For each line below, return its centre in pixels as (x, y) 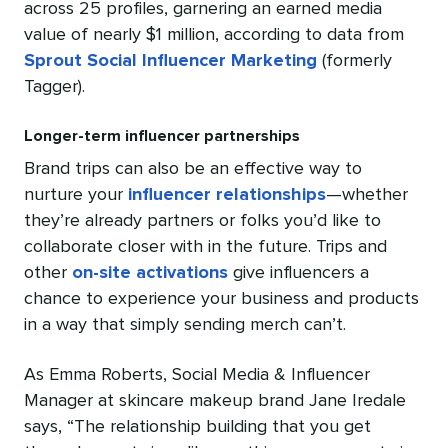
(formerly (354, 60)
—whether (367, 194)
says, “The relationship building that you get (197, 426)
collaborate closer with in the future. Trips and (205, 246)
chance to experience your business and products (221, 298)
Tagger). (54, 86)
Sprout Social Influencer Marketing (170, 60)
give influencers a (298, 272)
